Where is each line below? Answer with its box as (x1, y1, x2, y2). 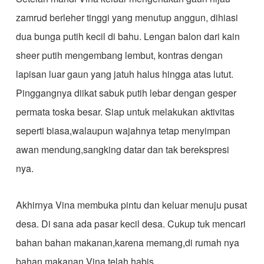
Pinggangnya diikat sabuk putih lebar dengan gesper (15, 86, 236, 100)
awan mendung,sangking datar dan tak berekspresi (15, 143, 229, 156)
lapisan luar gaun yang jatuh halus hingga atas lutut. (15, 67, 233, 81)
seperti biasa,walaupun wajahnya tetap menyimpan (15, 124, 230, 137)
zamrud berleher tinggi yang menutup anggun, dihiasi (15, 11, 238, 24)
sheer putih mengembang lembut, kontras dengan (15, 48, 223, 62)
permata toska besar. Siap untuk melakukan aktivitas (15, 105, 235, 118)
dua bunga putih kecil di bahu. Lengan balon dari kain (15, 29, 240, 43)
